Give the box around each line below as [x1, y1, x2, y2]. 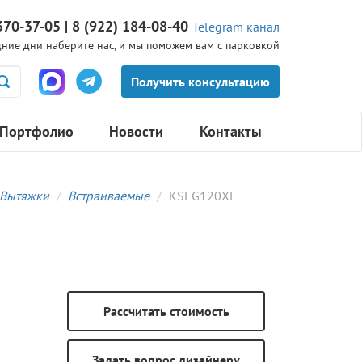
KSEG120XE [169, 187, 237, 204]
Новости [109, 122, 163, 141]
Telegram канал [192, 19, 280, 35]
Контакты [199, 122, 262, 141]
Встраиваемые [68, 187, 149, 204]
